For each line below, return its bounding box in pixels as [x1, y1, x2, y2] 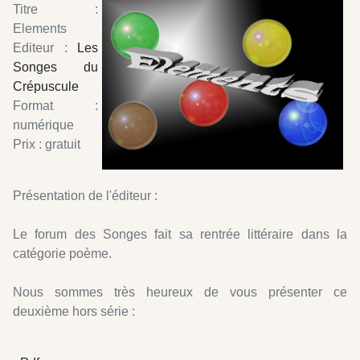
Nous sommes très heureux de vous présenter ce [13, 284, 347, 299]
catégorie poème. [13, 246, 112, 260]
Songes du [13, 59, 98, 74]
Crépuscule [13, 79, 79, 93]
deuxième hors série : [13, 304, 135, 318]
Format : [13, 98, 98, 112]
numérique [13, 117, 74, 132]
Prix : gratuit [13, 137, 80, 151]
